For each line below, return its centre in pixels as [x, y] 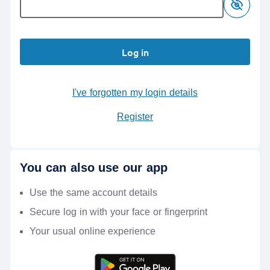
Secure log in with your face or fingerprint [118, 212]
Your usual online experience [93, 231]
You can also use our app [94, 168]
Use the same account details [94, 193]
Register [135, 117]
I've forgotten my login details [144, 93]
